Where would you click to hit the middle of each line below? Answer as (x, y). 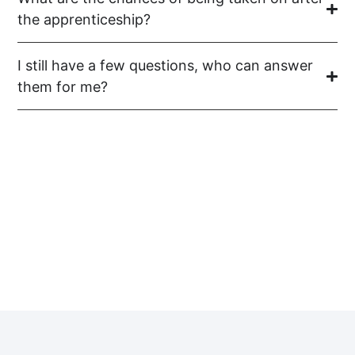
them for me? (63, 87)
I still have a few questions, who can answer (166, 66)
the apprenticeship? (84, 20)
